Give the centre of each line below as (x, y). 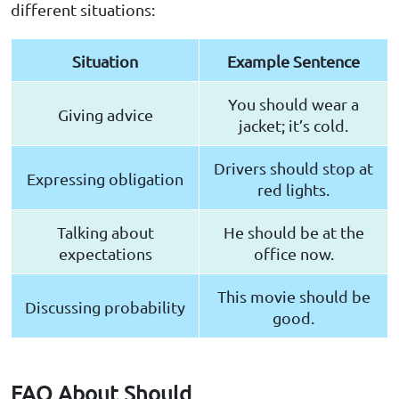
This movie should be (293, 297)
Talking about (105, 232)
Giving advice (105, 115)
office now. (293, 254)
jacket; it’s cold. (293, 126)
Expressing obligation (105, 179)
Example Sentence (293, 61)
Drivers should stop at (293, 168)
